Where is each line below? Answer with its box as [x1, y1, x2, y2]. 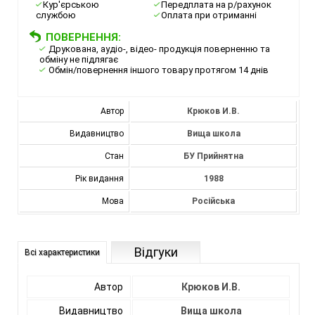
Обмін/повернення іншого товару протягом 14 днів [46, 65, 269, 76]
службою [36, 10, 77, 21]
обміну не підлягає [39, 54, 119, 65]
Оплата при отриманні [160, 10, 257, 21]
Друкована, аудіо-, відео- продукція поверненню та [46, 44, 271, 55]
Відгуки [134, 245, 178, 260]
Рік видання [75, 174, 124, 184]
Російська [192, 196, 236, 207]
